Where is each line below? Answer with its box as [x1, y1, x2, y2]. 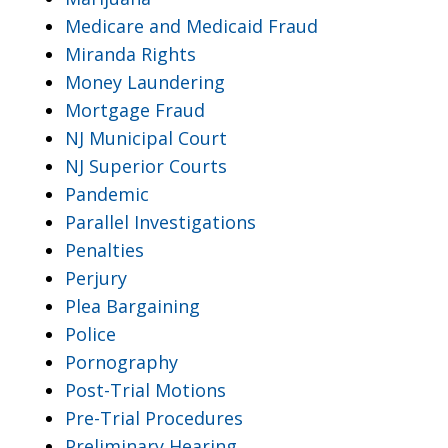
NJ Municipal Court [65, 125, 227, 150]
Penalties [65, 237, 144, 262]
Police [65, 321, 116, 346]
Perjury [65, 265, 127, 290]
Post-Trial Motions [65, 377, 226, 402]
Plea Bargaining [65, 293, 200, 318]
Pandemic [65, 181, 149, 206]
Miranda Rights [65, 41, 196, 66]
